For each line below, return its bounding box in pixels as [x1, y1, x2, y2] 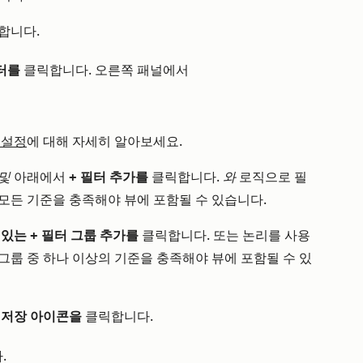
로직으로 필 [239, 169, 307, 185]
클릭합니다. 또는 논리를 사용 [139, 228, 310, 243]
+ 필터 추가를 [69, 169, 148, 185]
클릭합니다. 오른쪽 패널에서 [20, 62, 189, 78]
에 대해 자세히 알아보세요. [27, 134, 182, 149]
